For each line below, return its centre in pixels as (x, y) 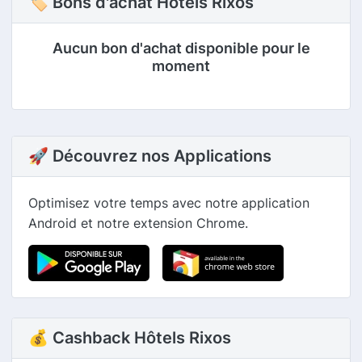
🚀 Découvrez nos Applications (150, 156)
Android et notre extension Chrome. (138, 223)
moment (181, 66)
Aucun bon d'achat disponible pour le (181, 48)
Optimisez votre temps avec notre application (169, 203)
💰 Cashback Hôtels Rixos (130, 338)
